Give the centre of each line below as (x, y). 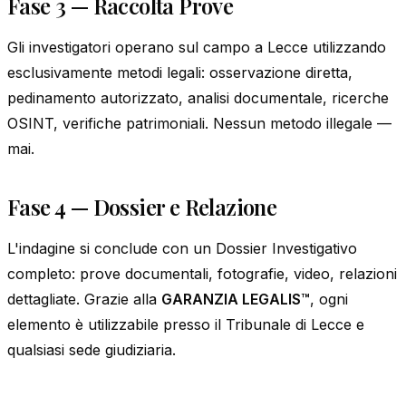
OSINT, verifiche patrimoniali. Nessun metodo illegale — (199, 123)
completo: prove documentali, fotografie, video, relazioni (202, 273)
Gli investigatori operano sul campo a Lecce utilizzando (197, 47)
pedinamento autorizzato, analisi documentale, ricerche (198, 97)
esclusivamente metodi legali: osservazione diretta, (180, 72)
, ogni (329, 299)
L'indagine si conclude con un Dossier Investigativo (182, 248)
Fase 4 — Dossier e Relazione (142, 206)
